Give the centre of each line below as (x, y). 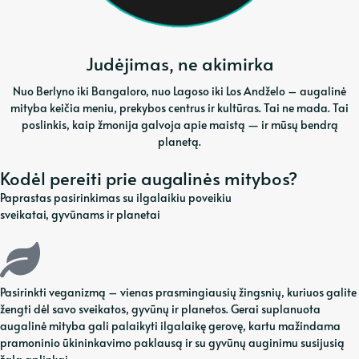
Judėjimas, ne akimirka (179, 63)
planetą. (179, 142)
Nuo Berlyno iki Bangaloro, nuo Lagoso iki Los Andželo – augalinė (179, 91)
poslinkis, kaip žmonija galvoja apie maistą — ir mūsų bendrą (179, 125)
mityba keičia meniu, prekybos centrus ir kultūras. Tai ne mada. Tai (179, 108)
